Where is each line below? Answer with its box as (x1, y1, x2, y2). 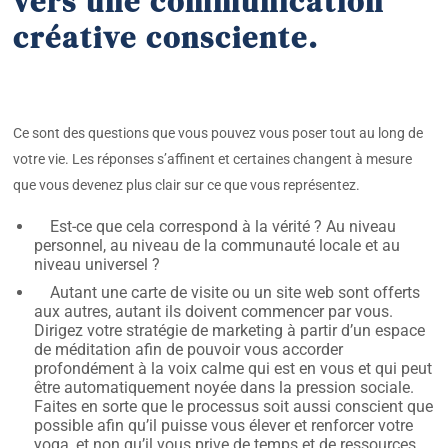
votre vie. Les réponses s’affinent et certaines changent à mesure (13, 151, 413, 168)
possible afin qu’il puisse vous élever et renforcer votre (34, 416, 414, 436)
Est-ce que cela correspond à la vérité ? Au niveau (50, 216, 397, 236)
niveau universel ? (34, 254, 165, 274)
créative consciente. (13, 17, 320, 59)
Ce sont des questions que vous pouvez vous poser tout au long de (13, 125, 424, 142)
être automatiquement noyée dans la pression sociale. (34, 378, 415, 398)
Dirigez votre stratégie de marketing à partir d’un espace (34, 321, 426, 341)
